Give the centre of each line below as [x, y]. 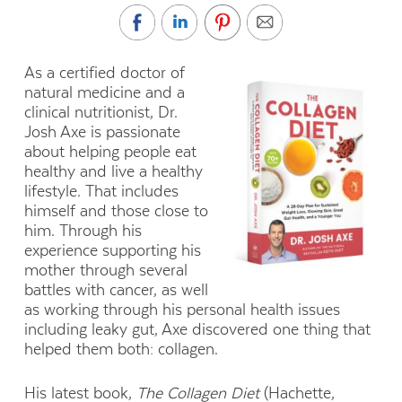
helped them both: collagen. [123, 350]
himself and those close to [116, 211]
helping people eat [132, 152]
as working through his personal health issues [182, 310]
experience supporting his [112, 251]
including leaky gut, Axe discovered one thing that [197, 330]
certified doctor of [122, 73]
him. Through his [83, 231]
